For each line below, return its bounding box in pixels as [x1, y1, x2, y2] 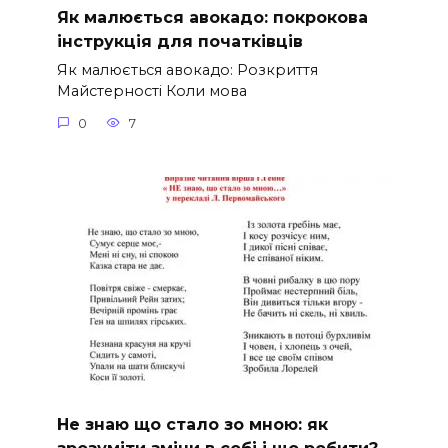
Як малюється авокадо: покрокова [56, 7, 368, 27]
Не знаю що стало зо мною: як [56, 414, 328, 434]
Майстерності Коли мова [56, 82, 247, 101]
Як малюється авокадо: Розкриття [56, 61, 318, 80]
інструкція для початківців [56, 31, 303, 51]
